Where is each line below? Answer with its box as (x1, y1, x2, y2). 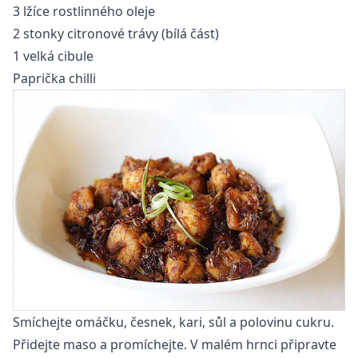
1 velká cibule (13, 46, 93, 65)
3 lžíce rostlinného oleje (13, 2, 155, 20)
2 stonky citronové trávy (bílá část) (13, 24, 219, 42)
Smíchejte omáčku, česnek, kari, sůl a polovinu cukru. (13, 313, 334, 332)
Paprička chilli (13, 69, 96, 87)
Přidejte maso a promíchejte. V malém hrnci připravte (13, 336, 336, 354)
